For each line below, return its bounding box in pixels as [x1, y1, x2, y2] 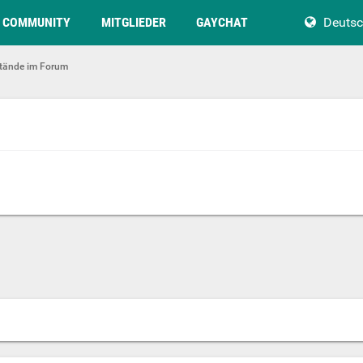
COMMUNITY [2, 15, 70, 30]
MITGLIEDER [101, 15, 166, 30]
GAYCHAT [196, 15, 248, 30]
